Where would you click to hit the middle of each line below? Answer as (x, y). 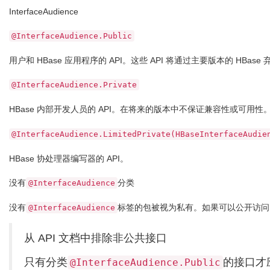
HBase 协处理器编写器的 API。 (69, 159)
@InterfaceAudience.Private (74, 85)
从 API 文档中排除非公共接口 (96, 238)
